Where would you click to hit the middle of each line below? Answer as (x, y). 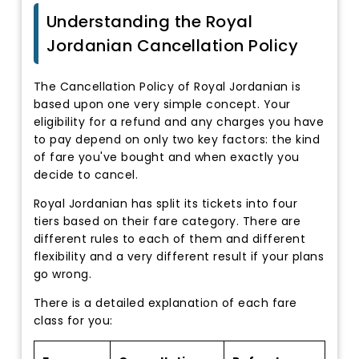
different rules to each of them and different (169, 238)
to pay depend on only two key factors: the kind (177, 139)
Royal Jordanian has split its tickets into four (165, 203)
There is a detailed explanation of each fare (165, 303)
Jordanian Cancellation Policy (172, 46)
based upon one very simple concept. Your (162, 104)
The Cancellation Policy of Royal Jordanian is (167, 86)
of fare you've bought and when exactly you (166, 157)
